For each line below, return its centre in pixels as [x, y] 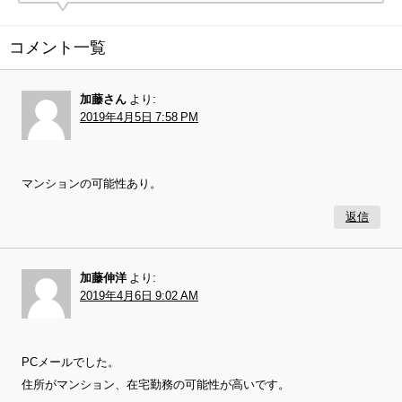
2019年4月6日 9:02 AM [139, 296]
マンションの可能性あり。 [92, 184]
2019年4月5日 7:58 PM [139, 118]
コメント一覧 [57, 48]
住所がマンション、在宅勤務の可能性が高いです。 [156, 385]
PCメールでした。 [70, 363]
